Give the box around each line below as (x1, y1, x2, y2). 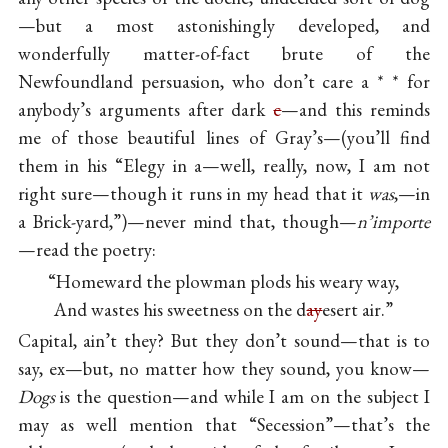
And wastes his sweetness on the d (54, 296, 307, 322)
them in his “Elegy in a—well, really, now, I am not (17, 152, 431, 178)
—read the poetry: (17, 236, 156, 262)
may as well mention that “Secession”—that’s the (17, 412, 431, 438)
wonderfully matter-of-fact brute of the (17, 40, 431, 66)
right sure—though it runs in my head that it (17, 180, 369, 206)
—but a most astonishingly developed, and (17, 12, 431, 38)
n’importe (357, 208, 431, 234)
